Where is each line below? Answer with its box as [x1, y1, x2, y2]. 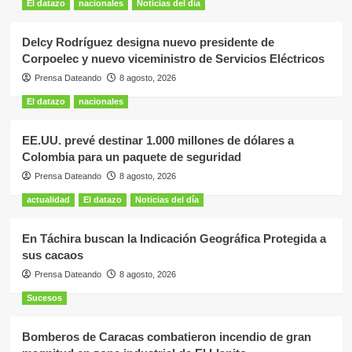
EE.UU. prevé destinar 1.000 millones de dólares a [21, 134, 294, 148]
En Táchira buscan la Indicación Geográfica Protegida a [21, 232, 326, 246]
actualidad [26, 195, 70, 205]
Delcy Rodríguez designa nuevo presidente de [21, 35, 274, 49]
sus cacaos [21, 248, 83, 262]
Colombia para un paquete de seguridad [21, 150, 241, 164]
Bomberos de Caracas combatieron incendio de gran [21, 330, 311, 344]
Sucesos [26, 293, 62, 303]
